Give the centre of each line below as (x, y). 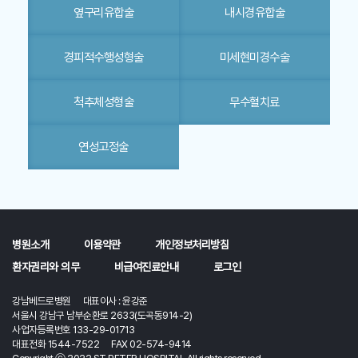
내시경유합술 (255, 12)
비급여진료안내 (146, 267)
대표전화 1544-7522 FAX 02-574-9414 (102, 344)
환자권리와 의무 (46, 267)
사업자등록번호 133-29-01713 (79, 329)
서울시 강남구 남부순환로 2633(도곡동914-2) (102, 315)
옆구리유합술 (103, 12)
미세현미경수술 (255, 57)
